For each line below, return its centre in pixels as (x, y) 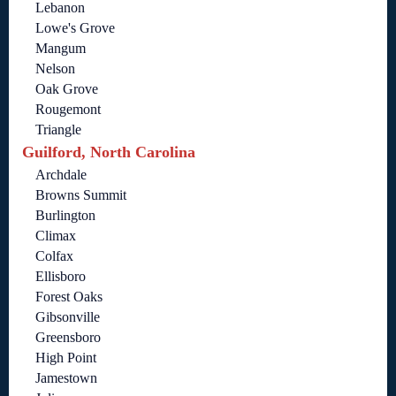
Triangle (58, 130)
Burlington (65, 216)
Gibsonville (68, 317)
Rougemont (68, 110)
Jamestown (66, 378)
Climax (56, 236)
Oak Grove (67, 89)
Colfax (54, 256)
